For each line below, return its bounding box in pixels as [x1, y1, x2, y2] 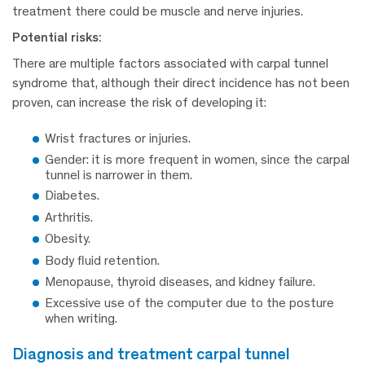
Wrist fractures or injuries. [45, 130, 191, 146]
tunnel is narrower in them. [45, 167, 192, 182]
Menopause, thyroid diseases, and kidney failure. [45, 273, 315, 289]
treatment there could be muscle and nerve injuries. [12, 2, 306, 19]
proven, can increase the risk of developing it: [12, 94, 270, 110]
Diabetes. [45, 187, 103, 204]
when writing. [45, 310, 121, 327]
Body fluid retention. [45, 252, 163, 268]
